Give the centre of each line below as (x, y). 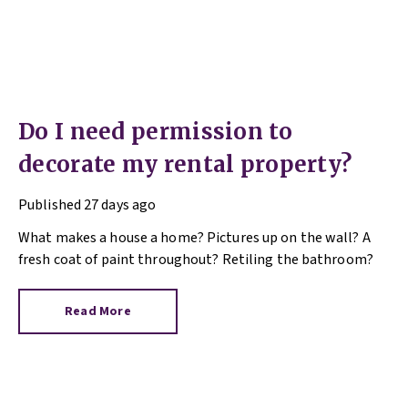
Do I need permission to (155, 132)
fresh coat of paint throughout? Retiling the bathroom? (196, 260)
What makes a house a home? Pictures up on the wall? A (194, 238)
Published (50, 205)
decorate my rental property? (185, 165)
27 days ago (120, 205)
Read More (98, 312)
